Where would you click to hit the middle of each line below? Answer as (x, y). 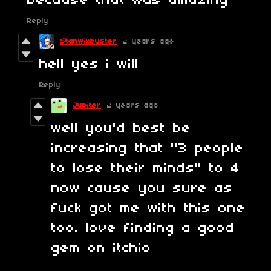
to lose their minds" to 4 (146, 169)
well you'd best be (121, 129)
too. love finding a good (143, 229)
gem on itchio (101, 249)
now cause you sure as (142, 189)
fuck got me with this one (149, 209)
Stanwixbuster (89, 42)
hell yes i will (89, 65)
